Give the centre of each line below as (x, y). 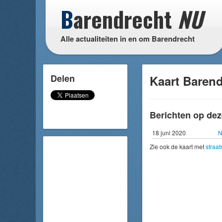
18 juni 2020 (169, 133)
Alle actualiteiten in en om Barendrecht (128, 39)
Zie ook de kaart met (178, 146)
